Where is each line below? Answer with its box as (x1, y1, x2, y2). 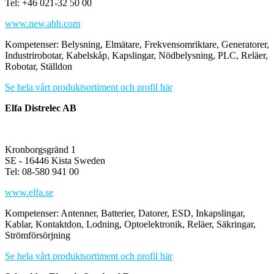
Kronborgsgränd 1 (5, 144, 76, 155)
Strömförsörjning (5, 229, 70, 240)
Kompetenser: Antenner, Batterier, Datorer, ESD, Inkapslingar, (5, 207, 245, 218)
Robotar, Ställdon (5, 61, 72, 72)
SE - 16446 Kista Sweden (5, 155, 105, 166)
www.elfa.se (5, 187, 53, 198)
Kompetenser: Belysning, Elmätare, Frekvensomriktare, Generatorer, (5, 39, 269, 50)
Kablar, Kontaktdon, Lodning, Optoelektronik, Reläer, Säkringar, (5, 218, 256, 229)
